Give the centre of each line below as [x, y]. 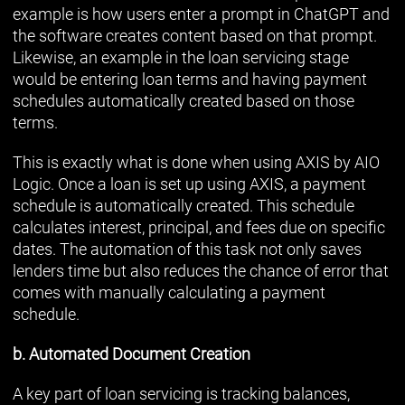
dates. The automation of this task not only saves [187, 249]
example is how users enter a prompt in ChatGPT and [201, 14]
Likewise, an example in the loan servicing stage [181, 57]
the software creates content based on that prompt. [195, 35]
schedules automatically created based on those [184, 100]
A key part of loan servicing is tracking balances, [181, 393]
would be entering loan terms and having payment [190, 79]
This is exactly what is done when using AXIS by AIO [196, 162]
